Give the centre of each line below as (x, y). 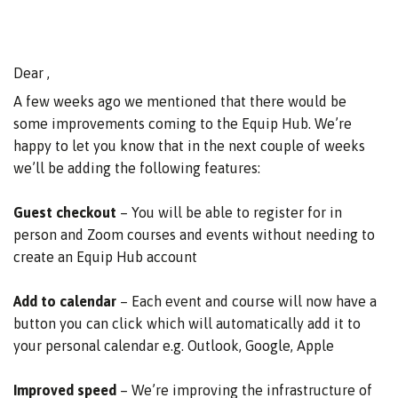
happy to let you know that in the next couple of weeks (189, 145)
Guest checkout (67, 212)
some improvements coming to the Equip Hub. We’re (183, 123)
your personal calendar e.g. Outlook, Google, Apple (174, 345)
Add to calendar (65, 301)
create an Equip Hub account (105, 256)
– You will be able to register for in (231, 212)
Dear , (32, 72)
